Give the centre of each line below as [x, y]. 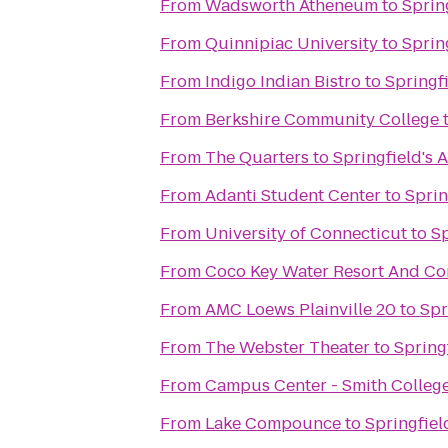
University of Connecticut [306, 233]
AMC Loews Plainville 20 [300, 309]
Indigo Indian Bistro [283, 81]
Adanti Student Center [293, 195]
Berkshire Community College [322, 119]
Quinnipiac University [291, 43]
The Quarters [257, 157]
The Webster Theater [287, 347]
